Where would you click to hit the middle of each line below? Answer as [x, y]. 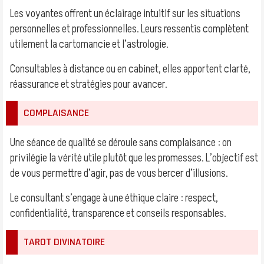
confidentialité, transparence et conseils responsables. [118, 213]
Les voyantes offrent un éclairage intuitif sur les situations [125, 14]
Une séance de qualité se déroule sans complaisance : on [121, 143]
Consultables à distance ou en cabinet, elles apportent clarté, [130, 69]
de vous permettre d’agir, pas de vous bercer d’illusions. [119, 173]
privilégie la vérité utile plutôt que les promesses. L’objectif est [134, 158]
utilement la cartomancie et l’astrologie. [89, 44]
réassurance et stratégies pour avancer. [89, 84]
